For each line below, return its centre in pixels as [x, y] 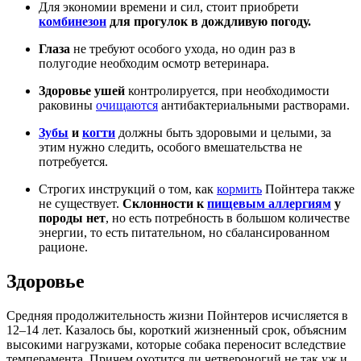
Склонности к [165, 204]
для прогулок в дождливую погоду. [209, 22]
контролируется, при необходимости [227, 91]
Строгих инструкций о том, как [128, 189]
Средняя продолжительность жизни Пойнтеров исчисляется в [177, 315]
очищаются [127, 106]
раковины [67, 106]
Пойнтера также [308, 189]
